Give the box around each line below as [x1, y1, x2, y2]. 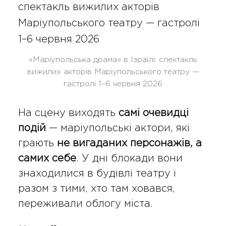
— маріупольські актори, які [45, 123, 190, 133]
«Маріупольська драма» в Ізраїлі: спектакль [29, 56, 197, 63]
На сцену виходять [18, 108, 119, 118]
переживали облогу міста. [18, 199, 153, 208]
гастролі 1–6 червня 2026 [64, 80, 162, 87]
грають [18, 138, 57, 148]
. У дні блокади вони [76, 153, 183, 163]
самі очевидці [118, 108, 189, 118]
